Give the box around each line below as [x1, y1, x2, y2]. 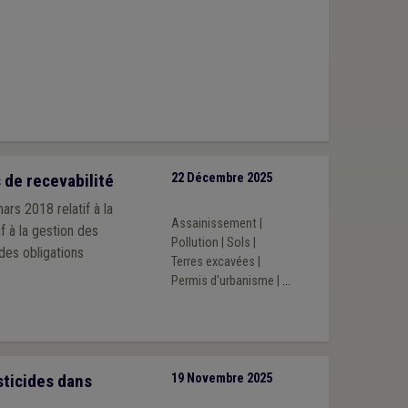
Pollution [170, 234, 219, 250]
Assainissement [170, 215, 257, 231]
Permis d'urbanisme [170, 272, 274, 289]
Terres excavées [170, 253, 255, 270]
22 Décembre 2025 [170, 170, 272, 187]
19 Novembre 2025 [170, 371, 272, 387]
